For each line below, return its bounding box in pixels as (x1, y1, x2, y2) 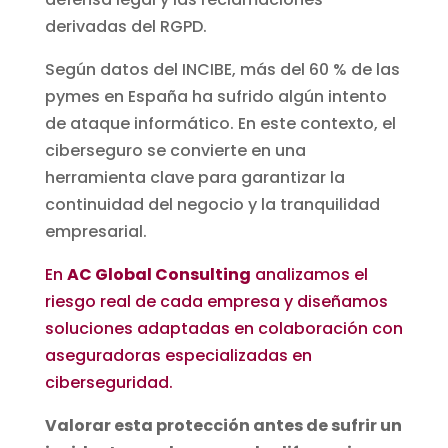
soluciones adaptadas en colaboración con (44, 317, 403, 341)
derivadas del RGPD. (44, 15, 207, 39)
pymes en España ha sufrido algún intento (44, 85, 387, 109)
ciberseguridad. (44, 371, 173, 395)
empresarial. (44, 220, 147, 244)
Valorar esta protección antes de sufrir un (44, 414, 402, 438)
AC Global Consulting (66, 263, 251, 287)
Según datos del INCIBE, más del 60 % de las (44, 58, 400, 82)
